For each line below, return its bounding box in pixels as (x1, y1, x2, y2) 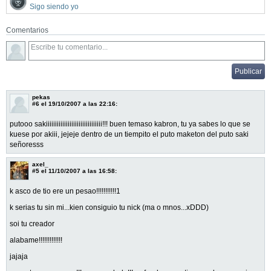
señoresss (10, 140, 44, 149)
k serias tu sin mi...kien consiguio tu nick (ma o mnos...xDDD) (10, 203, 209, 212)
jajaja (10, 252, 28, 261)
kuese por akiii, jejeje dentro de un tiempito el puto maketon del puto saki (10, 129, 249, 139)
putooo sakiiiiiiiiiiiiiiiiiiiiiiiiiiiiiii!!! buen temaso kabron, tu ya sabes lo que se (10, 119, 250, 128)
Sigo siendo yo (30, 2, 79, 11)
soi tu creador (10, 219, 54, 228)
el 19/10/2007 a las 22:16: (39, 100, 117, 107)
